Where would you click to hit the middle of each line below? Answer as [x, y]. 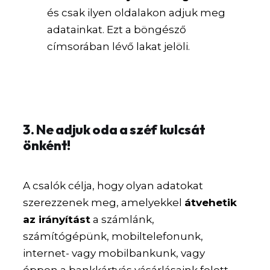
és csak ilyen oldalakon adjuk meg [137, 13]
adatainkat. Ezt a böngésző [117, 30]
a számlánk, [123, 219]
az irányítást [57, 219]
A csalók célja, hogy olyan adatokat [113, 185]
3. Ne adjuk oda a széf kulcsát [114, 129]
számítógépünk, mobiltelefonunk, [113, 236]
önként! [47, 145]
